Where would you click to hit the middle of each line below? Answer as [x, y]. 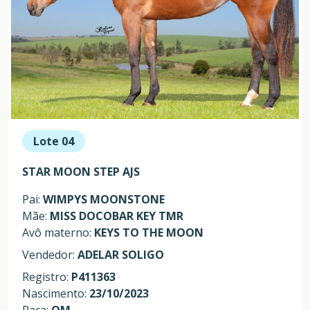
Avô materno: [58, 232]
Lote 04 [54, 141]
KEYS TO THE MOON [149, 232]
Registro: [47, 276]
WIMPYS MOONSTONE [104, 199]
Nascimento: [56, 293]
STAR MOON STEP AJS [81, 171]
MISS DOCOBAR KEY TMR [117, 216]
